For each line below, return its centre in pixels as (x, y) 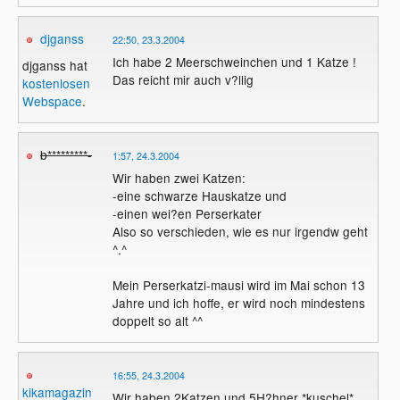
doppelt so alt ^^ (157, 320)
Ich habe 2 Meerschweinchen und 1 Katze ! (234, 62)
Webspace (53, 100)
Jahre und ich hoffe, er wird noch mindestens (238, 302)
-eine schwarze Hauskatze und (199, 195)
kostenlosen (57, 83)
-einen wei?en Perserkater (187, 213)
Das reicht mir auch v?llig (183, 80)
